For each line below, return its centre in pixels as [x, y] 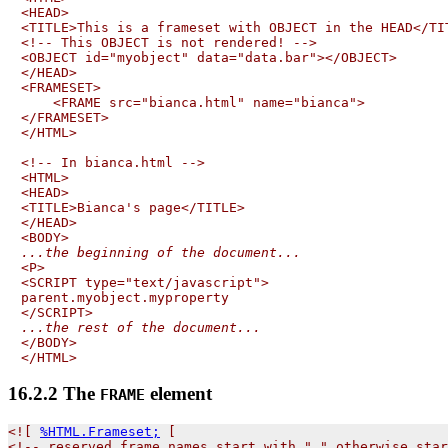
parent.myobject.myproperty [125, 297]
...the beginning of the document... [161, 252]
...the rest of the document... [141, 327]
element [178, 394]
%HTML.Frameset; [100, 431]
